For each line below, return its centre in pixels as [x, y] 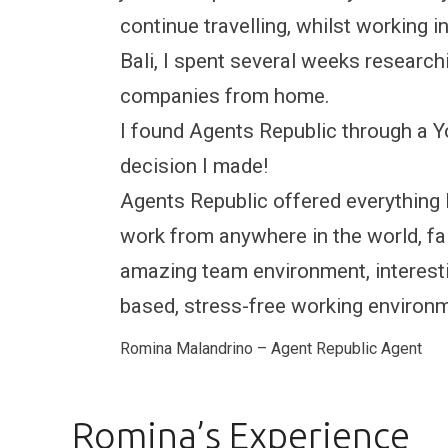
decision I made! [194, 166]
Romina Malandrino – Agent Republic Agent [271, 348]
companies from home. [225, 96]
